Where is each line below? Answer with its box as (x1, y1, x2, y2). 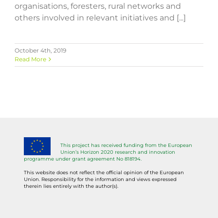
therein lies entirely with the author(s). (24, 182, 119, 189)
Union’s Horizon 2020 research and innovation (60, 148, 176, 155)
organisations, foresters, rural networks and (15, 1, 181, 11)
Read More (15, 55, 46, 63)
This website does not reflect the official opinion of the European (24, 169, 184, 176)
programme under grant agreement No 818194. (24, 155, 142, 162)
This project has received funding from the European (60, 142, 193, 148)
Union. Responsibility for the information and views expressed (24, 176, 177, 182)
